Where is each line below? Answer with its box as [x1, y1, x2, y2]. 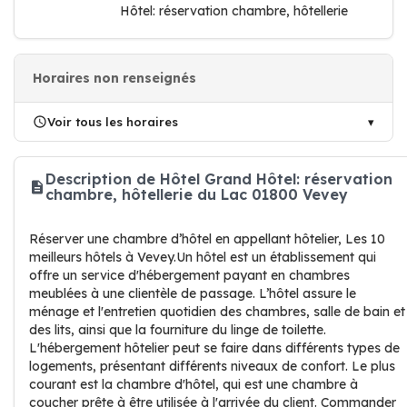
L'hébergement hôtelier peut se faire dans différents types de [29, 340, 400, 356]
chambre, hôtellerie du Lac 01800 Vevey [45, 185, 348, 203]
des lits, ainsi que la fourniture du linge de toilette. [29, 322, 326, 338]
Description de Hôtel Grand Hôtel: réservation [45, 170, 392, 188]
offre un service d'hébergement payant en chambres [29, 267, 350, 283]
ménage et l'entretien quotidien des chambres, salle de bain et [29, 303, 405, 320]
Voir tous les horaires [47, 114, 178, 129]
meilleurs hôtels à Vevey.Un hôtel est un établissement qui [29, 249, 376, 265]
